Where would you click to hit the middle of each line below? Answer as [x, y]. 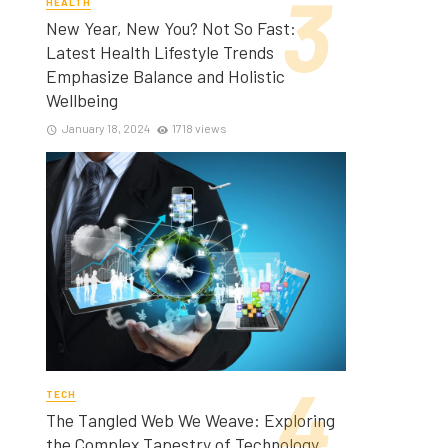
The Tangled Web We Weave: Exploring [190, 419]
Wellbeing [82, 99]
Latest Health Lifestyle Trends [160, 51]
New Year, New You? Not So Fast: [171, 27]
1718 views [200, 127]
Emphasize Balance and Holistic [165, 75]
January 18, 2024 [105, 127]
